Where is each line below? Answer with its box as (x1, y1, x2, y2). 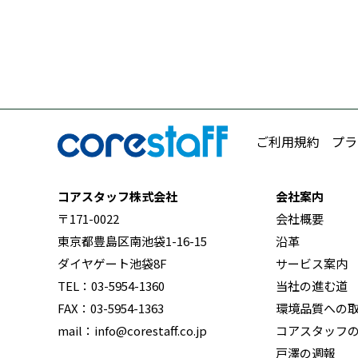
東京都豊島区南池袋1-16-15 (58, 233, 207, 250)
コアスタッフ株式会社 (58, 188, 177, 205)
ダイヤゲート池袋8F (58, 255, 167, 272)
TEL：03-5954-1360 (58, 277, 165, 295)
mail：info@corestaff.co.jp (58, 322, 207, 340)
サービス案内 (275, 255, 348, 272)
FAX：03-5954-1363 (58, 300, 164, 317)
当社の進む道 (275, 277, 348, 295)
